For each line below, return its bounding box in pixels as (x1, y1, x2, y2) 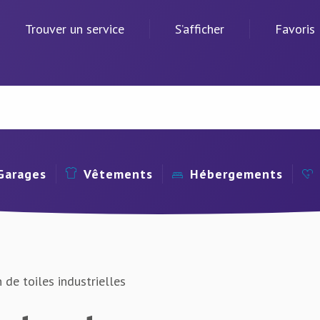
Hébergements (189, 166, 283, 183)
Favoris (275, 21, 315, 37)
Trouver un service (25, 21, 124, 37)
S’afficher (175, 21, 224, 37)
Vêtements (83, 166, 153, 183)
